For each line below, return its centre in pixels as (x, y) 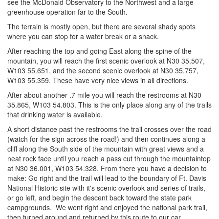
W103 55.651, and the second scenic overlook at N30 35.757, (103, 70)
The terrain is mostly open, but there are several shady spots (101, 26)
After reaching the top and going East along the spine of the (99, 51)
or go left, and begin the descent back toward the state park (99, 197)
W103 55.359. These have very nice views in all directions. (98, 80)
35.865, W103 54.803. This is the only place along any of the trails (109, 104)
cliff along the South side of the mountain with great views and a (106, 148)
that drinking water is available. (55, 114)
